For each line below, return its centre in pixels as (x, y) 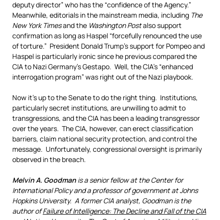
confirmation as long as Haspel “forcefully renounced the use (107, 36)
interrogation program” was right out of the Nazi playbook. (103, 77)
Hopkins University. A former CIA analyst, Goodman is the (102, 201)
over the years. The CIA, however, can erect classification (103, 128)
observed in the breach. (49, 159)
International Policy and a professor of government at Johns (105, 190)
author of (27, 211)
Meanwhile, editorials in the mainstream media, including (101, 15)
